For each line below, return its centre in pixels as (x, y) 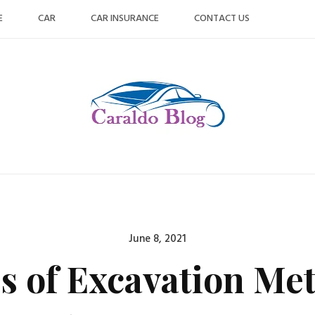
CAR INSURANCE (125, 19)
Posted (174, 238)
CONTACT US (222, 19)
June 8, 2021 (157, 239)
